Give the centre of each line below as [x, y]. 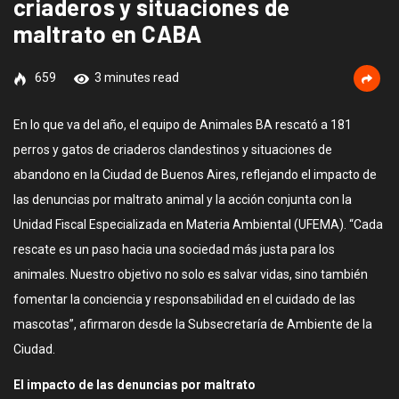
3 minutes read [137, 77]
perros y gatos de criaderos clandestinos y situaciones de [173, 150]
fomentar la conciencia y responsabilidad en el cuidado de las [184, 299]
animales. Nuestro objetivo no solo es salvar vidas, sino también [191, 274]
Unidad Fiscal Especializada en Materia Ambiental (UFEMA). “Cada [198, 224]
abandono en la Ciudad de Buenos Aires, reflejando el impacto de [195, 175]
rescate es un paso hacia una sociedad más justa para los [174, 249]
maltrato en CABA [108, 33]
